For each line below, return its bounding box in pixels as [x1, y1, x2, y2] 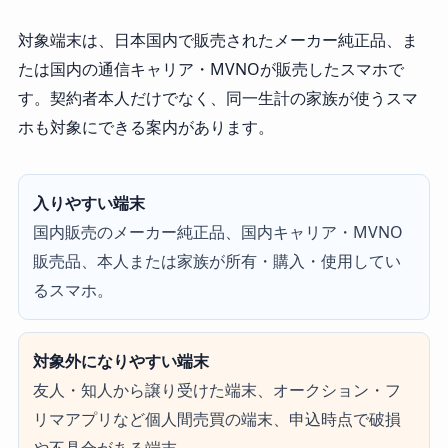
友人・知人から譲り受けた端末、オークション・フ [32, 379, 401, 402]
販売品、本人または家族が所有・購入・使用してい [32, 250, 401, 273]
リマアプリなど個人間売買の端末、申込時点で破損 [32, 408, 401, 431]
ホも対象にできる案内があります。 [17, 116, 274, 139]
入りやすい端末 [32, 192, 145, 215]
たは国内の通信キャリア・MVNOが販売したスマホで [17, 58, 404, 81]
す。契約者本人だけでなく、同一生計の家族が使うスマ [17, 87, 418, 110]
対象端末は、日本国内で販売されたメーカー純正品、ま [17, 29, 418, 52]
